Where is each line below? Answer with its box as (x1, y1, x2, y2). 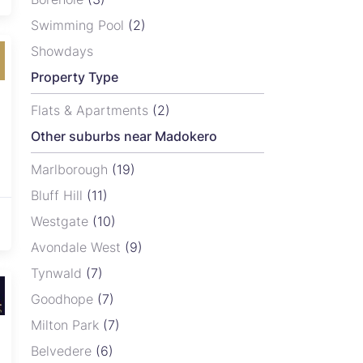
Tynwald (31, 265, 86, 282)
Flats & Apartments (31, 102, 152, 119)
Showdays (31, 43, 93, 60)
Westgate (31, 213, 92, 230)
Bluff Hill (31, 187, 87, 204)
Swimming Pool (31, 17, 128, 34)
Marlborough (31, 161, 112, 178)
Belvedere (31, 343, 96, 360)
